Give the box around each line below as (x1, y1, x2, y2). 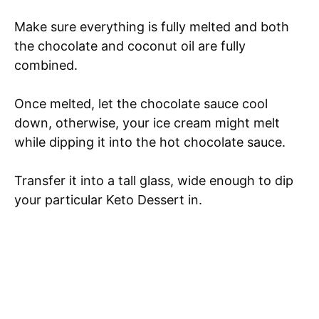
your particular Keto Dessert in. (14, 192, 209, 207)
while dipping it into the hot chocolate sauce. (14, 134, 289, 150)
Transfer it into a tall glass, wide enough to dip (14, 172, 293, 188)
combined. (14, 57, 78, 73)
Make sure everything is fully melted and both (14, 19, 289, 34)
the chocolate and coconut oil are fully (14, 38, 246, 53)
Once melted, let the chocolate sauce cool (14, 95, 268, 111)
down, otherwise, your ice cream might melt (14, 115, 280, 130)
